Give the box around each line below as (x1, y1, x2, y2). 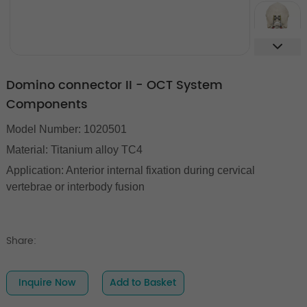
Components (5, 95, 88, 115)
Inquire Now (18, 275, 76, 291)
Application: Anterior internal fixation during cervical (5, 164, 255, 177)
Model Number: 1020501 (5, 123, 127, 136)
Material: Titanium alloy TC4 (5, 144, 143, 156)
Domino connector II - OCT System (5, 75, 223, 96)
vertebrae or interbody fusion (5, 181, 145, 193)
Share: (5, 233, 36, 249)
